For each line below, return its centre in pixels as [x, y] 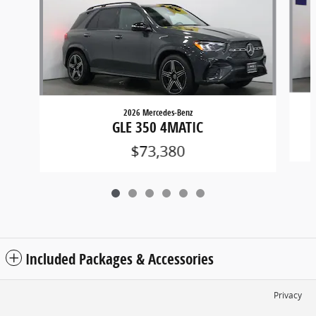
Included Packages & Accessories [120, 259]
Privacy [288, 295]
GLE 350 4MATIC [158, 127]
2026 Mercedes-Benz [158, 112]
